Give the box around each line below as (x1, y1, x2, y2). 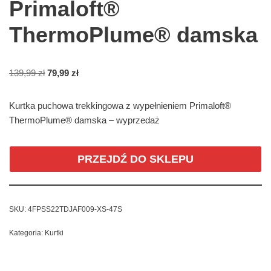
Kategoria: (9, 228, 45, 237)
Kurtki (45, 228, 64, 237)
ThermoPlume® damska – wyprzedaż (9, 114, 160, 125)
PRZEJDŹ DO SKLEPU (77, 152, 194, 165)
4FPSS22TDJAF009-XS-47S (28, 204, 122, 214)
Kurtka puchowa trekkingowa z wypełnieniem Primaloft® (9, 100, 231, 111)
